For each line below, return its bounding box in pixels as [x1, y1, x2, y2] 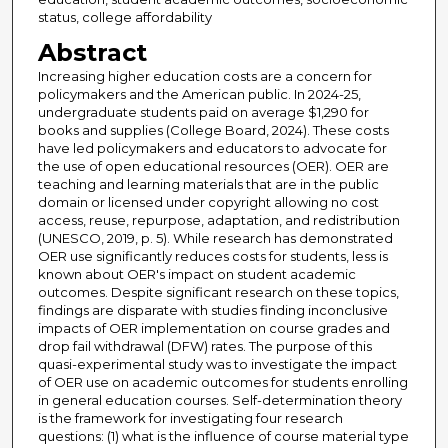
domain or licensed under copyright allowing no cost [37, 194, 379, 211]
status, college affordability [37, 9, 212, 26]
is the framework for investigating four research [37, 410, 343, 427]
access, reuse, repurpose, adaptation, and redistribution [37, 212, 400, 229]
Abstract [37, 38, 147, 68]
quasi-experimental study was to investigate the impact [37, 356, 397, 373]
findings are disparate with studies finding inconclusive [37, 302, 388, 319]
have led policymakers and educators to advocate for [37, 140, 387, 157]
